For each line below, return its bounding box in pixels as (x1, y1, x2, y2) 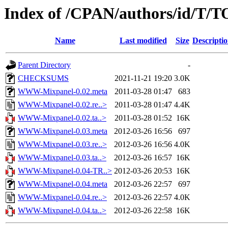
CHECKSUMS (18, 74, 69, 83)
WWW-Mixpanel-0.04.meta (18, 180, 107, 189)
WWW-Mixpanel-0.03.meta (18, 127, 107, 136)
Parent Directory (18, 61, 71, 70)
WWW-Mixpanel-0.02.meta (18, 87, 107, 96)
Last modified (119, 36, 167, 45)
